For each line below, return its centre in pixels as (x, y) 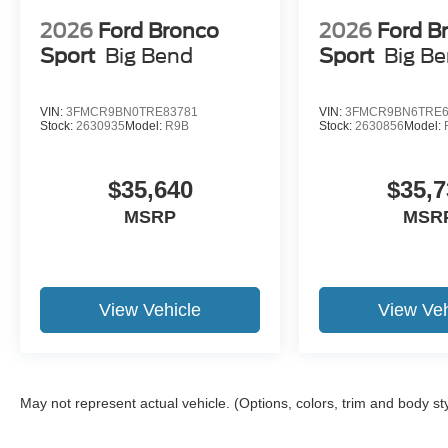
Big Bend (149, 55)
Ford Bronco (158, 30)
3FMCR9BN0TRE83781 (132, 111)
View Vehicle (150, 309)
